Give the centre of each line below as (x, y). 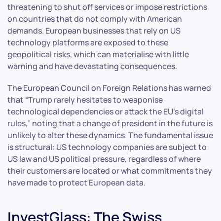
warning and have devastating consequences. (92, 66)
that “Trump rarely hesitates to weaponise (85, 99)
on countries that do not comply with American (95, 18)
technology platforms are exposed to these (88, 42)
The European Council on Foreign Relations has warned (109, 88)
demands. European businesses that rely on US (94, 30)
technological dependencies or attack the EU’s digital (106, 111)
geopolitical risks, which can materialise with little (98, 54)
